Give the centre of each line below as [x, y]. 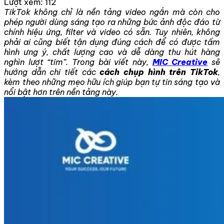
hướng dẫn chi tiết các [52, 72]
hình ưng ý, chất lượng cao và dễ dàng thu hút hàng [112, 52]
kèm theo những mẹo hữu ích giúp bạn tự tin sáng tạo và [112, 82]
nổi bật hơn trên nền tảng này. [61, 92]
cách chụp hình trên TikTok [159, 72]
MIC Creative [180, 62]
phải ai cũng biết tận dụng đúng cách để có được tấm [112, 42]
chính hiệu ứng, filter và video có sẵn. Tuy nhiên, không [112, 32]
